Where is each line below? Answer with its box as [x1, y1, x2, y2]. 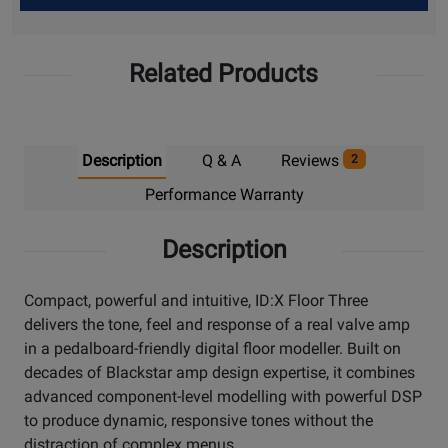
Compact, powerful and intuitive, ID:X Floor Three [24, 291, 368, 311]
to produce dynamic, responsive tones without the [24, 411, 373, 431]
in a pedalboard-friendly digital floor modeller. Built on [24, 339, 401, 359]
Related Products [129, 59, 319, 89]
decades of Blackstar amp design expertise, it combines [24, 363, 415, 383]
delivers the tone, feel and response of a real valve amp [24, 315, 410, 335]
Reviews [281, 151, 344, 171]
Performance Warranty [144, 185, 304, 205]
